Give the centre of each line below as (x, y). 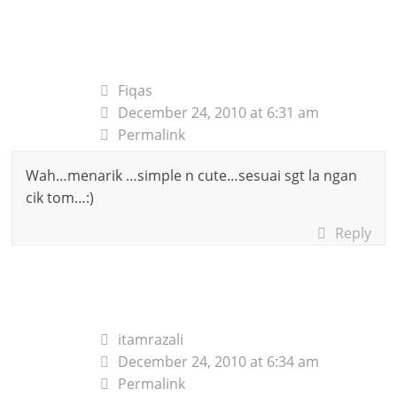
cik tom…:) (60, 197)
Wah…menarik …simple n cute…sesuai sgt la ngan (192, 175)
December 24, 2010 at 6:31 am (219, 112)
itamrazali (151, 339)
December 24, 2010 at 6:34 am (219, 361)
